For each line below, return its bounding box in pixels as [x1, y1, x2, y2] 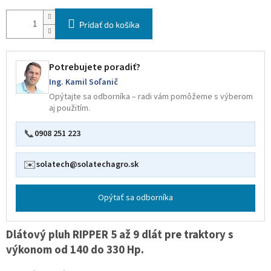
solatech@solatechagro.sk [36, 158, 139, 171]
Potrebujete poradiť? [49, 60, 140, 74]
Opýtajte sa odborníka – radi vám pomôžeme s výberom [49, 91, 253, 103]
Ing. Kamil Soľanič [49, 76, 118, 89]
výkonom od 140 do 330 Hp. [6, 242, 144, 258]
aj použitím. [49, 102, 90, 115]
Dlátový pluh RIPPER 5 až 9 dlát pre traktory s [6, 227, 233, 243]
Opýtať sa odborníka [98, 192, 173, 204]
